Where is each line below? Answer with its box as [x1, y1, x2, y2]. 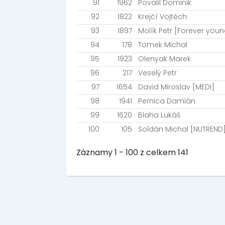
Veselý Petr [138, 68, 177, 78]
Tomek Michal [138, 40, 187, 50]
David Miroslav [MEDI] [138, 82, 214, 92]
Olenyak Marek [138, 54, 191, 64]
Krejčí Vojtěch [138, 12, 187, 22]
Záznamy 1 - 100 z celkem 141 [76, 146, 188, 158]
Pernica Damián [138, 96, 195, 106]
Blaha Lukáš [138, 110, 180, 120]
